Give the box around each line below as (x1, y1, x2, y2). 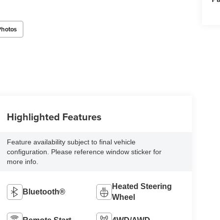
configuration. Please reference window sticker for (6, 148, 162, 156)
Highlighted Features (6, 110, 102, 124)
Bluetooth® (22, 188, 65, 196)
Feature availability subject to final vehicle (6, 138, 136, 146)
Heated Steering (112, 182, 172, 191)
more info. (6, 158, 38, 166)
